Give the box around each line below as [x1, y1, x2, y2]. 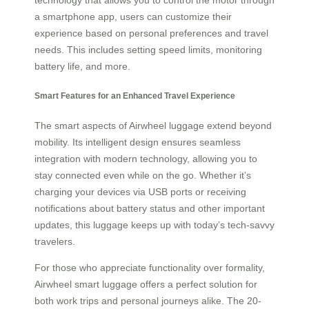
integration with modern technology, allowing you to [34, 153, 257, 165]
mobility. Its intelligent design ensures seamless [34, 137, 241, 148]
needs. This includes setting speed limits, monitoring [34, 43, 262, 55]
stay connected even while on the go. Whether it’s [34, 170, 251, 181]
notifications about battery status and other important [34, 203, 265, 215]
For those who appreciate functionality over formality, [34, 262, 265, 274]
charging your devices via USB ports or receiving [34, 186, 246, 198]
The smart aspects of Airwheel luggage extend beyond [34, 120, 272, 132]
